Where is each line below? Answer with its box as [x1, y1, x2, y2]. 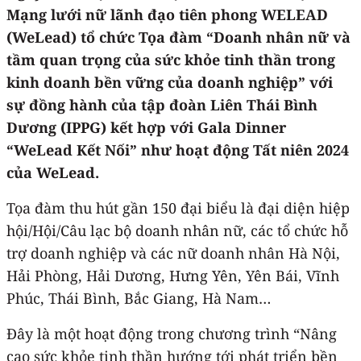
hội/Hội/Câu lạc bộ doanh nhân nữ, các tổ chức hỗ [6, 220, 348, 240]
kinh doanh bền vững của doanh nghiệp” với [6, 72, 333, 92]
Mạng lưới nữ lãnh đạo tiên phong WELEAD [6, 4, 328, 24]
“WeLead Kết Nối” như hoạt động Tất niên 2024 [6, 139, 349, 160]
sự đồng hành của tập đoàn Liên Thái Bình [6, 94, 317, 114]
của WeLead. [6, 162, 99, 182]
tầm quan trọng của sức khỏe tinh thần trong [6, 49, 335, 69]
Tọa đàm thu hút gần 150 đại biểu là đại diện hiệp [6, 197, 350, 218]
